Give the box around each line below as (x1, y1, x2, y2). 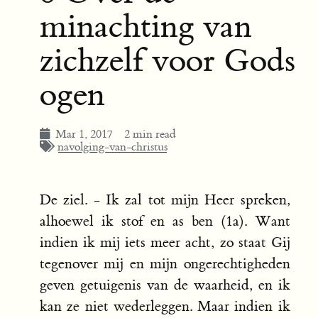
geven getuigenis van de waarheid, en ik (40, 276, 290, 295)
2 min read (119, 127, 176, 142)
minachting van (40, 6, 252, 48)
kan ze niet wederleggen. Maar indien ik (40, 297, 290, 316)
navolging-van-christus (57, 140, 168, 155)
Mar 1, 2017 (50, 127, 119, 142)
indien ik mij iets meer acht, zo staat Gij (40, 234, 290, 252)
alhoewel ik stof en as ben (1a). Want (40, 212, 290, 231)
